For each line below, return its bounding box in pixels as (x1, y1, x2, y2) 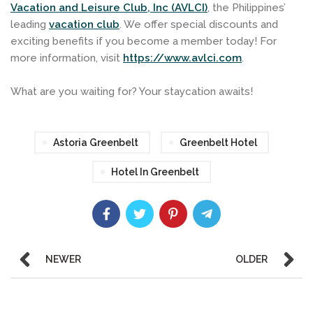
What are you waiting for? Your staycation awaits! (10, 85, 253, 98)
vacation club (49, 17, 119, 31)
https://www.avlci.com (123, 51, 242, 64)
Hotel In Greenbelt (110, 166, 199, 177)
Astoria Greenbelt (52, 136, 138, 148)
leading (10, 17, 46, 31)
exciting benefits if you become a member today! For (10, 34, 277, 48)
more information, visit (10, 51, 123, 64)
